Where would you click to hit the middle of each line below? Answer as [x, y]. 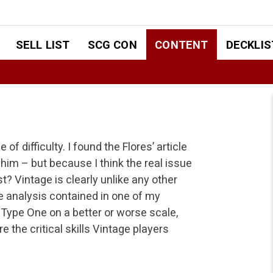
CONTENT [182, 44]
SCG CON [112, 44]
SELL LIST [43, 44]
